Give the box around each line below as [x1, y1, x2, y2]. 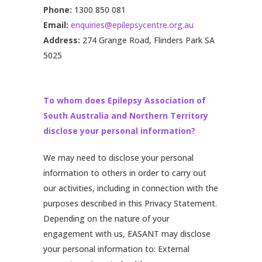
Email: [43, 19, 68, 30]
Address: [43, 35, 80, 46]
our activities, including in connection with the [43, 182, 218, 194]
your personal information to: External [43, 243, 189, 254]
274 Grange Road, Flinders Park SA [80, 35, 215, 46]
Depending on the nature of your [43, 213, 170, 224]
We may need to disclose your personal [43, 152, 194, 163]
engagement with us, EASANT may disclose [43, 228, 211, 239]
